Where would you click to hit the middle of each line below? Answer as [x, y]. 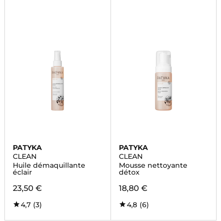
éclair [22, 172]
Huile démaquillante [49, 165]
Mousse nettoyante [153, 165]
